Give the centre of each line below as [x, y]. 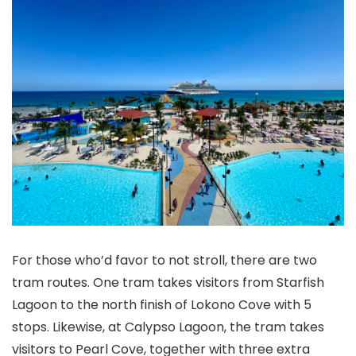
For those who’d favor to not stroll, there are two [164, 261]
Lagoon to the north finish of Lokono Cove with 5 [162, 305]
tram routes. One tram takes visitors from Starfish [168, 283]
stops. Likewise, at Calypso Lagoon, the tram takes [168, 327]
